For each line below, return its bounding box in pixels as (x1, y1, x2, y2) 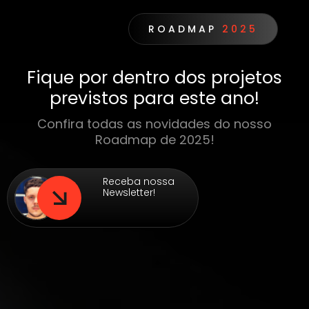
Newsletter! (103, 186, 156, 200)
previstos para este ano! (50, 86, 259, 111)
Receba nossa (103, 175, 175, 189)
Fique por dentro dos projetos (27, 66, 282, 90)
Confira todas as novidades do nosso (37, 115, 272, 133)
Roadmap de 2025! (94, 131, 215, 149)
